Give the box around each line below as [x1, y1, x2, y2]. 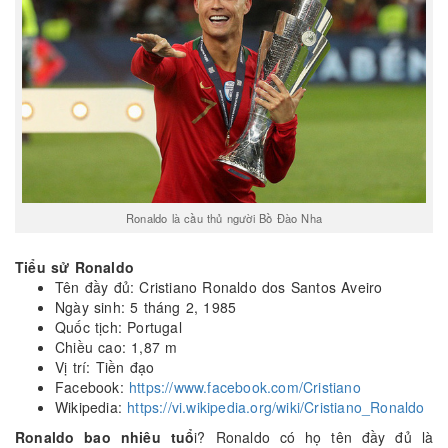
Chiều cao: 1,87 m [55, 337, 178, 358]
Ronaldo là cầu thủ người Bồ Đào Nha [126, 209, 322, 226]
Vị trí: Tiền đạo [55, 357, 155, 378]
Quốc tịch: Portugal [55, 317, 182, 338]
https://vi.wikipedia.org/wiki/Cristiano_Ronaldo [127, 397, 425, 418]
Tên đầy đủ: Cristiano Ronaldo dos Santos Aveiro [55, 277, 383, 298]
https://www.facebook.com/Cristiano [129, 377, 361, 398]
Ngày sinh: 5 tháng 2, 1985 [55, 297, 237, 318]
